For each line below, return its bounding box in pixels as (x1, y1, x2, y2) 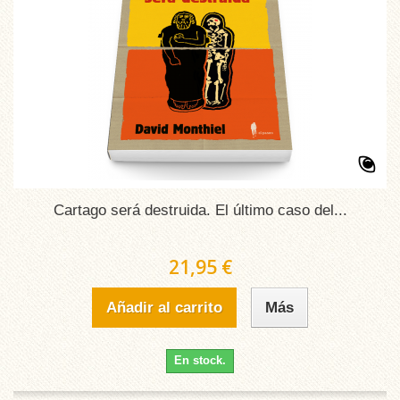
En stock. (174, 354, 226, 367)
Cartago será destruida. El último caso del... (53, 202, 347, 219)
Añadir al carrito (106, 299, 222, 316)
